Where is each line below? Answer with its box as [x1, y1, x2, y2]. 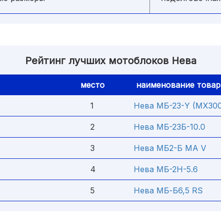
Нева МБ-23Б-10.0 [134, 122, 205, 132]
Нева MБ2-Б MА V [134, 143, 206, 153]
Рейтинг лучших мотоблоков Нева [25, 55, 196, 67]
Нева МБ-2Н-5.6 [134, 164, 198, 174]
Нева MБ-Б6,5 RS [134, 185, 203, 195]
